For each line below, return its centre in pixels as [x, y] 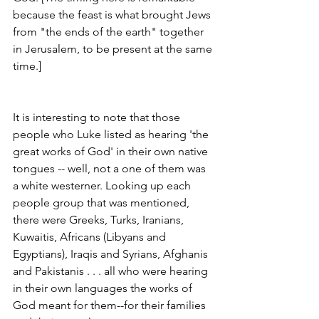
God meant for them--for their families [111, 305]
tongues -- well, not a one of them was [111, 168]
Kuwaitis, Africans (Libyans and [91, 237]
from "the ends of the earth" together [110, 32]
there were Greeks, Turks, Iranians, [100, 220]
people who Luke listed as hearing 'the [112, 134]
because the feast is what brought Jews [113, 15]
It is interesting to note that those [98, 117]
